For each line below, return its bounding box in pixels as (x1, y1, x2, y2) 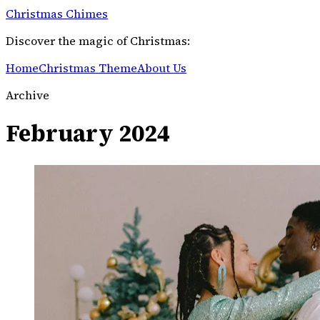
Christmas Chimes (6, 6, 108, 21)
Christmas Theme (39, 60, 137, 76)
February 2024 (6, 118, 170, 150)
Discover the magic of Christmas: (6, 33, 190, 49)
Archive (6, 87, 49, 103)
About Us (137, 60, 186, 76)
